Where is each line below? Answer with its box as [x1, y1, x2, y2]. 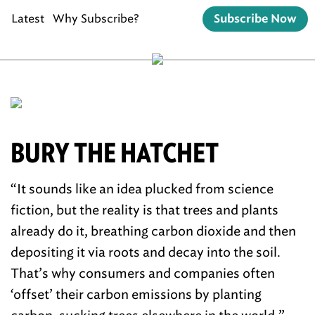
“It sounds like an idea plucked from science [11, 181, 274, 197]
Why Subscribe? [53, 12, 139, 25]
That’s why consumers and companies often [11, 266, 275, 281]
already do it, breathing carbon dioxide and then [11, 224, 296, 239]
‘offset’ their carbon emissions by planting [11, 287, 262, 302]
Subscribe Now [214, 13, 297, 25]
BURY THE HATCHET [11, 137, 219, 169]
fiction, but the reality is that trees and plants [11, 202, 278, 218]
